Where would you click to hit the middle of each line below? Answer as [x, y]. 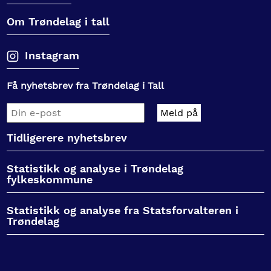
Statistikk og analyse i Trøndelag [95, 168]
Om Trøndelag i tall [58, 21]
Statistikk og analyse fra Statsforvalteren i [123, 210]
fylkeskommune [50, 179]
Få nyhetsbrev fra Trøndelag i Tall [86, 85]
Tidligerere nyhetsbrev [67, 137]
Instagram [52, 55]
